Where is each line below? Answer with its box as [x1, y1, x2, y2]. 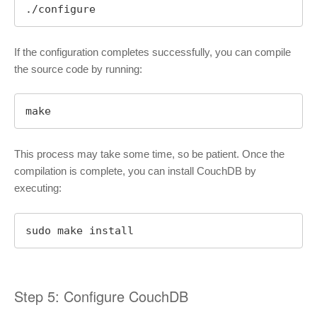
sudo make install [25, 224, 134, 237]
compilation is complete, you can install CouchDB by [14, 165, 256, 178]
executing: [14, 182, 62, 195]
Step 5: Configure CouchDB [14, 285, 188, 306]
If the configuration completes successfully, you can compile [14, 45, 291, 58]
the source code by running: [14, 62, 142, 75]
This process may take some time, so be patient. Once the [14, 148, 284, 161]
